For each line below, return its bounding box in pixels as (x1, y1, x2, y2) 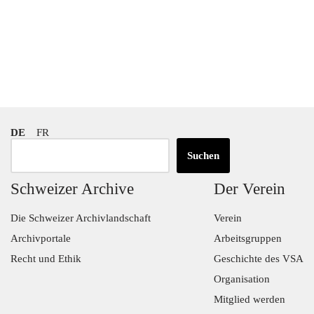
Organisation (214, 273, 270, 285)
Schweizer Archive (11, 180, 134, 198)
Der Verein (214, 180, 285, 198)
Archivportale (11, 233, 71, 244)
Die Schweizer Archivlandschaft (11, 212, 151, 224)
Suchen (187, 150, 219, 161)
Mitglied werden (214, 294, 285, 305)
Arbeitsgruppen (214, 233, 282, 244)
